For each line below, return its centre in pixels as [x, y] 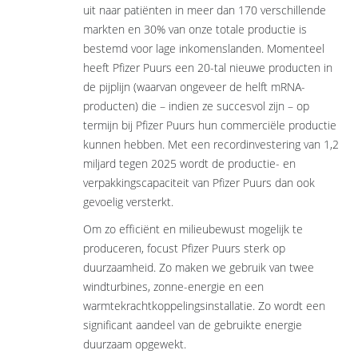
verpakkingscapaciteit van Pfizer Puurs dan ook [199, 183]
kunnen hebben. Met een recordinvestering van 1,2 [211, 144]
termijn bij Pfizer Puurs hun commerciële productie [209, 125]
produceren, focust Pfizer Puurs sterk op [184, 248]
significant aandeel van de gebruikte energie [192, 325]
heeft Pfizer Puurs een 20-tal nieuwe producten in [207, 68]
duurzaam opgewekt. [134, 344]
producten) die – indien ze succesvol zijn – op [196, 106]
